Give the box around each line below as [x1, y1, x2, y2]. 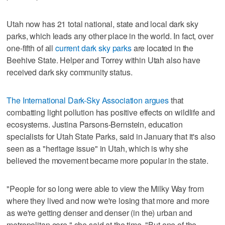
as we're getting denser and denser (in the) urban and [7, 206, 192, 218]
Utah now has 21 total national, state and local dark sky [7, 18, 198, 30]
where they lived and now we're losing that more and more [7, 194, 209, 206]
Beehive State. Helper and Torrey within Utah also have [7, 54, 200, 66]
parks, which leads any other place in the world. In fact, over [7, 30, 213, 42]
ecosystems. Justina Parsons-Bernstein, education [7, 118, 183, 130]
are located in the [131, 42, 194, 54]
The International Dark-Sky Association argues [7, 94, 169, 106]
